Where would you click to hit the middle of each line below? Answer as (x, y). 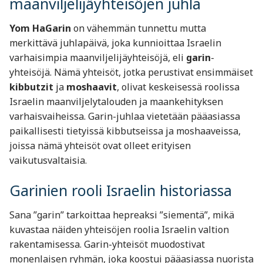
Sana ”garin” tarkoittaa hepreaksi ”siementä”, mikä (122, 215)
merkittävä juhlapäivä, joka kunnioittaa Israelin (115, 43)
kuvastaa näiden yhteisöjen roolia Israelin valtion (119, 229)
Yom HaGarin (40, 28)
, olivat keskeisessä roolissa (178, 87)
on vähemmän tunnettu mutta (139, 28)
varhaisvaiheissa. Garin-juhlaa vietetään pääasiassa (125, 116)
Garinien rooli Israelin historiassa (121, 190)
